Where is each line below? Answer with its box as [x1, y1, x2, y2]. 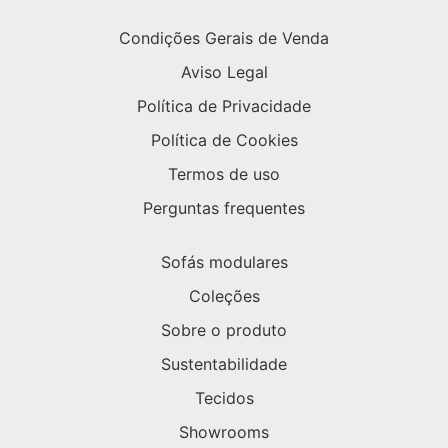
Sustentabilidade [161, 354, 287, 375]
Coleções [188, 286, 260, 307]
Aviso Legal [180, 62, 268, 83]
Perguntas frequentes [143, 198, 305, 219]
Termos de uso [168, 164, 280, 185]
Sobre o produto [161, 320, 287, 341]
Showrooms [179, 422, 269, 443]
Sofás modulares [160, 252, 288, 273]
